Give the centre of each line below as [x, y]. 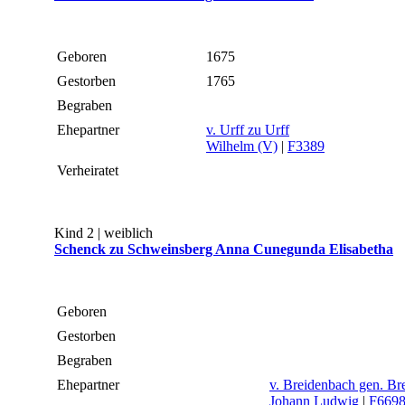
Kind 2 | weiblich [104, 233]
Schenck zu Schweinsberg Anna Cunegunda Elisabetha [224, 250]
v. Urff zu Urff [248, 130]
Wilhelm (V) [242, 146]
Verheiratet [89, 171]
